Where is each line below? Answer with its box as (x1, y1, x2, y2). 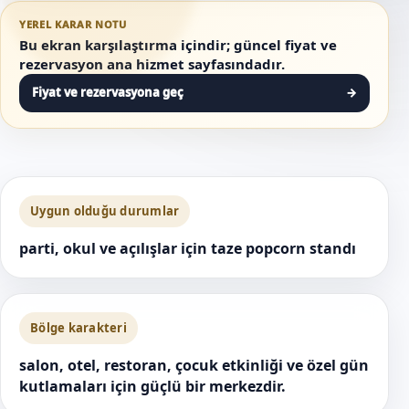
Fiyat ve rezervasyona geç (32, 84, 184, 101)
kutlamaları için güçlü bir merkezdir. (19, 375, 286, 396)
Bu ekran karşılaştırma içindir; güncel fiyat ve (19, 35, 337, 54)
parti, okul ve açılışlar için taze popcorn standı (19, 237, 356, 258)
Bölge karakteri (30, 319, 127, 336)
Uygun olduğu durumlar (30, 202, 180, 219)
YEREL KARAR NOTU (19, 16, 127, 31)
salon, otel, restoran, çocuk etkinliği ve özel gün (19, 354, 369, 375)
